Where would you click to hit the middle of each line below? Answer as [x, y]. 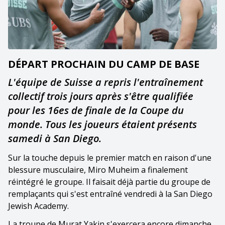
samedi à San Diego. [55, 138]
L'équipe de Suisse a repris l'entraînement [105, 82]
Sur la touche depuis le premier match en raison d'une [110, 157]
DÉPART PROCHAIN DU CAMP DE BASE [104, 64]
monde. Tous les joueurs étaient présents [102, 124]
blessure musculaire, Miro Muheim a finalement [98, 170]
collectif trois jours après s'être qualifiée [101, 96]
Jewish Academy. [38, 206]
